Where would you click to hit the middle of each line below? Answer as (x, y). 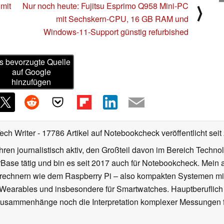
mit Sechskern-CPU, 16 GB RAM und (122, 18)
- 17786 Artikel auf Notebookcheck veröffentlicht (122, 133)
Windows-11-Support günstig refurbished (116, 31)
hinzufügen (31, 82)
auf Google (31, 72)
